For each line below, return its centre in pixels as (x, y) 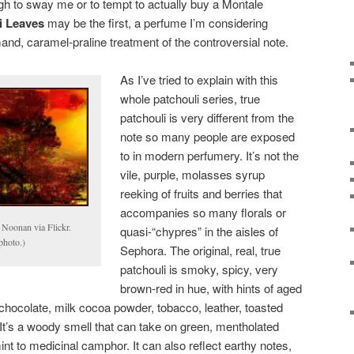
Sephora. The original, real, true (201, 250)
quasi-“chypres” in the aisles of (200, 231)
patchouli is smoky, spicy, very (200, 269)
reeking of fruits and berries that (201, 193)
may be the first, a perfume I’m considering (156, 22)
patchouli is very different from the (207, 117)
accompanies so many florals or (203, 212)
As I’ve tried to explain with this (200, 79)
